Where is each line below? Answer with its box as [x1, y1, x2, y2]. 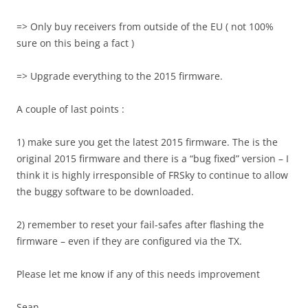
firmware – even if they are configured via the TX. [16, 234, 242, 248]
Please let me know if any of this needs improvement [16, 267, 260, 281]
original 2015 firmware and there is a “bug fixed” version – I [16, 152, 289, 166]
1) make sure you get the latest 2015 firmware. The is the [16, 135, 278, 149]
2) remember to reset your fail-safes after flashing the [16, 218, 264, 232]
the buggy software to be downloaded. [16, 185, 194, 199]
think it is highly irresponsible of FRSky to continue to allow [16, 168, 288, 182]
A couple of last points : [16, 102, 124, 116]
